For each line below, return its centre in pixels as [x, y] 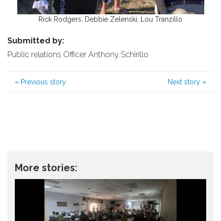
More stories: [46, 168]
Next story [185, 82]
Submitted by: [36, 41]
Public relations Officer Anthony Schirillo [78, 55]
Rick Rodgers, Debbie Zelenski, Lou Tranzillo [110, 19]
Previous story [42, 82]
